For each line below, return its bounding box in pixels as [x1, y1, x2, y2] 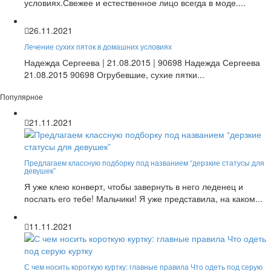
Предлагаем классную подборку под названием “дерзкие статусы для [24, 157, 264, 168]
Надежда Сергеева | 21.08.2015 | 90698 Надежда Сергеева [24, 56, 260, 68]
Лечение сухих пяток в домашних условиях [24, 41, 172, 51]
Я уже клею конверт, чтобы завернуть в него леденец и [24, 180, 243, 192]
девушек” [24, 165, 56, 175]
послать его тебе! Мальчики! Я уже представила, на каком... [24, 192, 263, 204]
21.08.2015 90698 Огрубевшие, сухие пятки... [24, 68, 204, 80]
